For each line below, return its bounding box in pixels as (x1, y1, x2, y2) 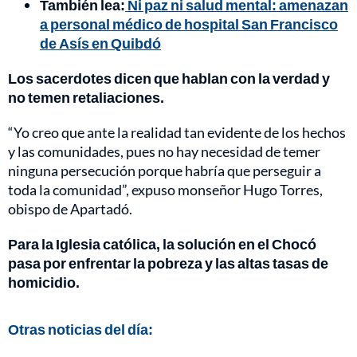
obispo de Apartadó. (8, 199, 132, 218)
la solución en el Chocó (163, 234, 316, 253)
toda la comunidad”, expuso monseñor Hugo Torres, (8, 180, 323, 198)
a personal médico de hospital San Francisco (40, 14, 338, 33)
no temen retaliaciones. (8, 88, 164, 106)
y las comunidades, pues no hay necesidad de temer (8, 142, 320, 160)
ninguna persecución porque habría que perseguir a (8, 161, 321, 179)
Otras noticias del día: (8, 320, 153, 338)
